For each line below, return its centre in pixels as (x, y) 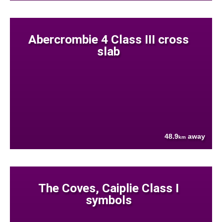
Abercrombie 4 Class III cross (109, 39)
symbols (109, 200)
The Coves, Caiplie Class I (109, 188)
